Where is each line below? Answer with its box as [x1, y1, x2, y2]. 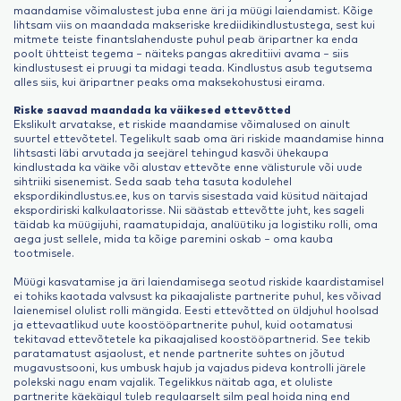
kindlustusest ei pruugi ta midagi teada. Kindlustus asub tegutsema [13, 59, 372, 74]
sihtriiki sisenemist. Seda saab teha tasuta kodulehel [13, 174, 292, 189]
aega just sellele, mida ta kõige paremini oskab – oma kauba [13, 231, 333, 246]
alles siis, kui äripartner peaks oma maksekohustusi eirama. [13, 73, 325, 89]
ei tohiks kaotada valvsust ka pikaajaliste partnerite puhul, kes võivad [13, 287, 381, 303]
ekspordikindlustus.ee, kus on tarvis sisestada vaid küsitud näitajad [13, 188, 368, 203]
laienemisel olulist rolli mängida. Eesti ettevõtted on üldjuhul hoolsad [13, 302, 379, 317]
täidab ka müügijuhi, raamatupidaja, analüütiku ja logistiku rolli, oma [13, 217, 378, 232]
